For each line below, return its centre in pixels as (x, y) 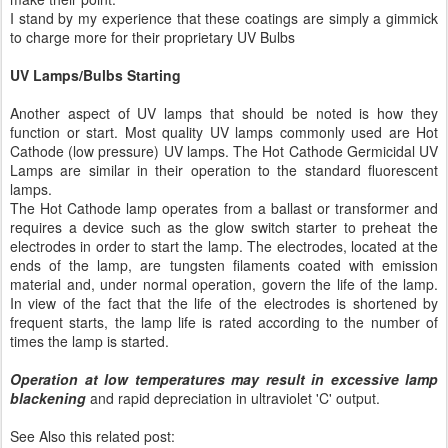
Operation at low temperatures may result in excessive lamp (224, 378)
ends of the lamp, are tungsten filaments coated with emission (224, 264)
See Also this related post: (92, 435)
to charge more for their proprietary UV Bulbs (152, 36)
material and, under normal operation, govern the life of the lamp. (224, 283)
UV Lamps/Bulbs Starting (95, 74)
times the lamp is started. (89, 340)
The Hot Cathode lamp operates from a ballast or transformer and (224, 207)
